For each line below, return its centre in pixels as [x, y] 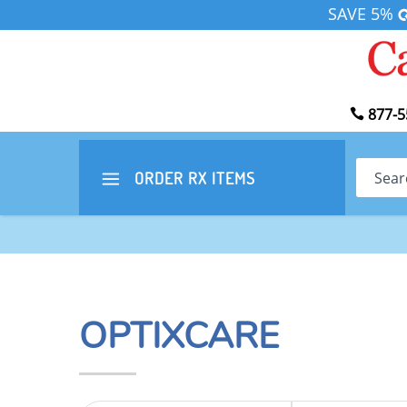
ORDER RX [171, 179]
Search [378, 169]
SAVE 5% [362, 14]
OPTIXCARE [179, 336]
